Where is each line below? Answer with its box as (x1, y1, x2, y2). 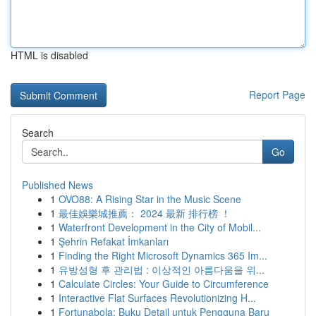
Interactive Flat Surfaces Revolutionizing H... (59, 291, 256, 305)
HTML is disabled (11, 48, 88, 62)
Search (22, 126, 54, 140)
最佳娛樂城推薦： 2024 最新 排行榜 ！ (59, 206, 231, 220)
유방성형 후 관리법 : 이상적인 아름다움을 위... (59, 262, 265, 276)
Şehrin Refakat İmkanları (59, 234, 169, 248)
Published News (22, 178, 93, 192)
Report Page (249, 87, 305, 102)
